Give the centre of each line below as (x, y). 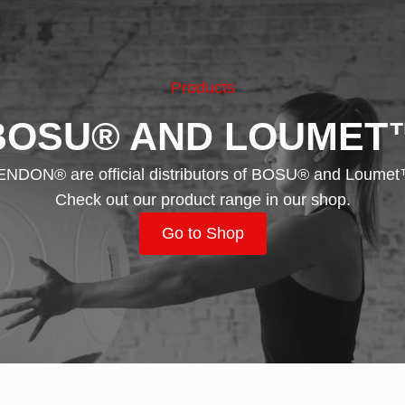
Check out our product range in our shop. (202, 200)
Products (202, 88)
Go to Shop (202, 234)
